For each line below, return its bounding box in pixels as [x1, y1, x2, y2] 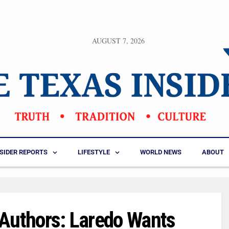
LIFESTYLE [78, 148, 110, 156]
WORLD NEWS [140, 148, 182, 156]
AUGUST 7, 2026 [91, 36, 145, 46]
